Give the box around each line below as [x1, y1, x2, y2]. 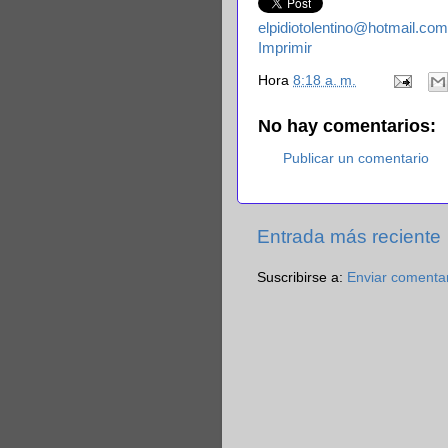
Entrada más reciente [257, 226, 441, 248]
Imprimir [258, 40, 312, 56]
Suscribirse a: [257, 270, 347, 286]
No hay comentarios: [258, 115, 436, 136]
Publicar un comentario [283, 151, 429, 166]
